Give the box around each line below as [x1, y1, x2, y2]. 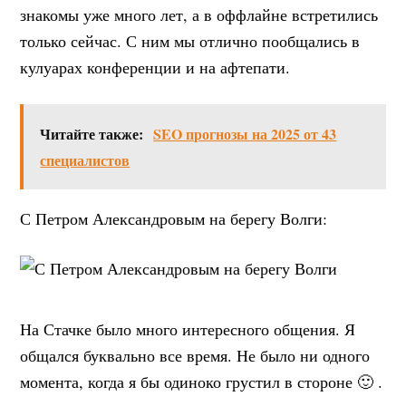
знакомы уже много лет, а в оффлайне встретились [20, 3, 379, 25]
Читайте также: [40, 122, 144, 144]
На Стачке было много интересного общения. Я [20, 317, 356, 340]
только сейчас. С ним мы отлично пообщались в [20, 29, 361, 52]
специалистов [40, 149, 130, 170]
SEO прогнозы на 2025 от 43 [153, 122, 337, 144]
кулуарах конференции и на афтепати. [20, 55, 291, 78]
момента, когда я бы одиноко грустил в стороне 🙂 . [20, 370, 383, 392]
